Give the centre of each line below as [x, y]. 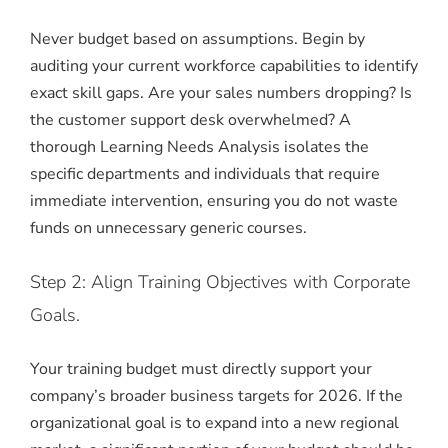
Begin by [333, 39]
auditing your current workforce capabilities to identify [224, 66]
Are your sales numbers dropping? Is [278, 93]
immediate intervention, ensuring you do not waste [214, 201]
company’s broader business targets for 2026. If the [216, 396]
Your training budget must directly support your [201, 369]
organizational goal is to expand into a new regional [214, 423]
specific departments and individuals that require [205, 174]
